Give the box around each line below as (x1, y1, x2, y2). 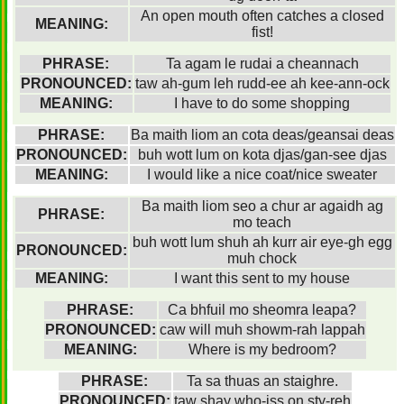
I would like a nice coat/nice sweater (147, 167, 377, 182)
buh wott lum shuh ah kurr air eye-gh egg (132, 234, 392, 250)
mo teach (233, 215, 291, 230)
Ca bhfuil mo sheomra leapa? (168, 302, 356, 317)
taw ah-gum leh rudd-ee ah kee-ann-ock (134, 76, 390, 91)
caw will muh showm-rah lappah (159, 322, 365, 337)
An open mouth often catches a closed (140, 8, 384, 23)
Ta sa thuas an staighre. (186, 373, 338, 389)
